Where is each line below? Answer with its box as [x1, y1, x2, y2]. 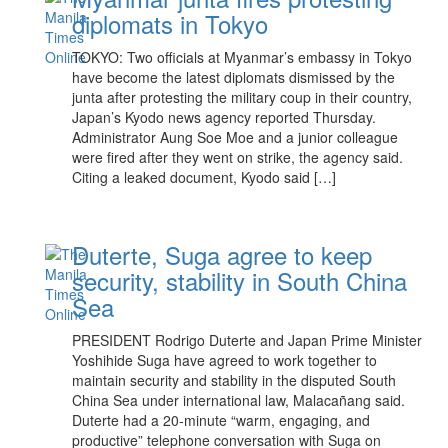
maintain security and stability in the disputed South [72, 370, 397, 390]
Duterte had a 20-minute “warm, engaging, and [72, 410, 371, 430]
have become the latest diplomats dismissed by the [72, 67, 396, 87]
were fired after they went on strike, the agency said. [72, 147, 404, 167]
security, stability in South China [72, 263, 408, 298]
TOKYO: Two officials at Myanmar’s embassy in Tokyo [72, 47, 413, 67]
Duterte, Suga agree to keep [72, 237, 373, 272]
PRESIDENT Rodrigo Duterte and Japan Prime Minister [72, 330, 423, 350]
